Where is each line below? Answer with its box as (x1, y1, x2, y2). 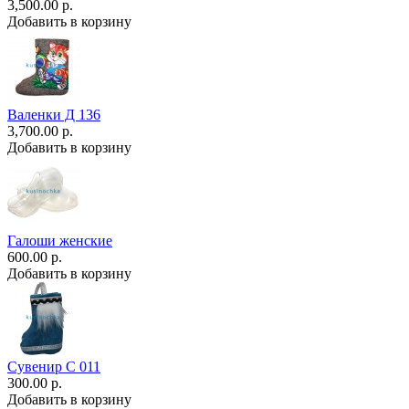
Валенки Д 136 (7, 106, 100, 122)
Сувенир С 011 (7, 358, 100, 374)
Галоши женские (7, 232, 112, 248)
